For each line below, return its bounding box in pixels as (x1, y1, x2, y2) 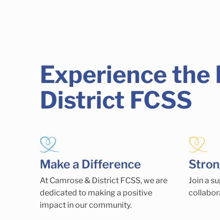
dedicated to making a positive (39, 188, 152, 197)
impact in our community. (39, 200, 132, 210)
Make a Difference (39, 157, 141, 171)
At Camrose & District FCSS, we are (39, 175, 167, 185)
